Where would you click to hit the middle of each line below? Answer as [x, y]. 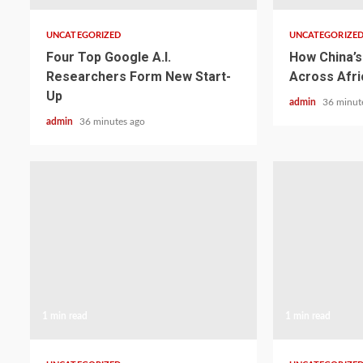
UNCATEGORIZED [84, 35]
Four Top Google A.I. [109, 57]
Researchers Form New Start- [139, 77]
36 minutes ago [112, 122]
